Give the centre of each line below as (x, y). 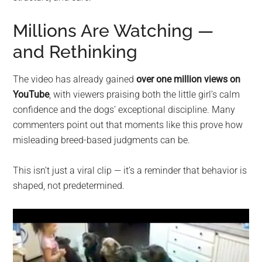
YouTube (31, 94)
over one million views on (189, 79)
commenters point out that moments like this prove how (128, 125)
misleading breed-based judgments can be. (102, 140)
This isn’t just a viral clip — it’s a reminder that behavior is (130, 170)
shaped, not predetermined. (69, 185)
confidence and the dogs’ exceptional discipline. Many (124, 109)
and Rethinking (75, 51)
